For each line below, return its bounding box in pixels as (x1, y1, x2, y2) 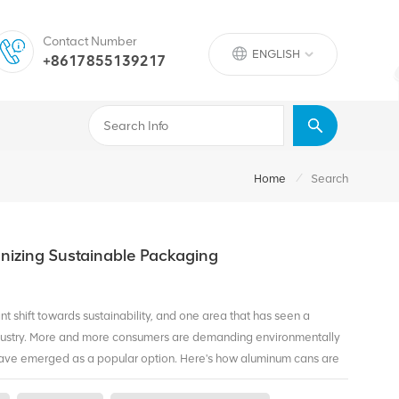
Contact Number (42, 34, 137, 49)
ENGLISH (252, 47, 301, 61)
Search (311, 171, 348, 185)
